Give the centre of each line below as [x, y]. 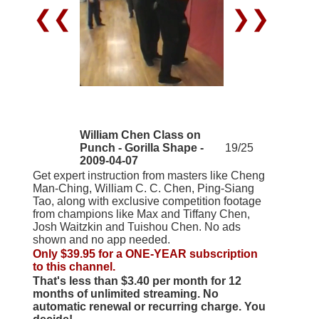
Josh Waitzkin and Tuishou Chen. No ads [136, 226]
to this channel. [74, 266]
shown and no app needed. [101, 239]
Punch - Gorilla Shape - [141, 147]
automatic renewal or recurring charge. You [149, 306]
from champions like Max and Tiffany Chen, [141, 214]
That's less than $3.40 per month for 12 [137, 281]
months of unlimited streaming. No [125, 293]
